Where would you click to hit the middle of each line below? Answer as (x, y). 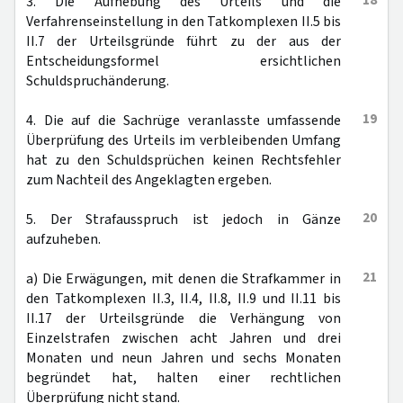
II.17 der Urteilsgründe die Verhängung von (184, 318)
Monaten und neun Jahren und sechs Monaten (184, 358)
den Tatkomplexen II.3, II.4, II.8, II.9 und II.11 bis (184, 299)
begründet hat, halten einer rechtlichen (184, 378)
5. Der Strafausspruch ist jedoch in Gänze (184, 219)
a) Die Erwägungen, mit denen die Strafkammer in (184, 279)
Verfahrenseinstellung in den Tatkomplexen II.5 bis (184, 22)
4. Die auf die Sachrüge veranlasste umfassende (184, 121)
